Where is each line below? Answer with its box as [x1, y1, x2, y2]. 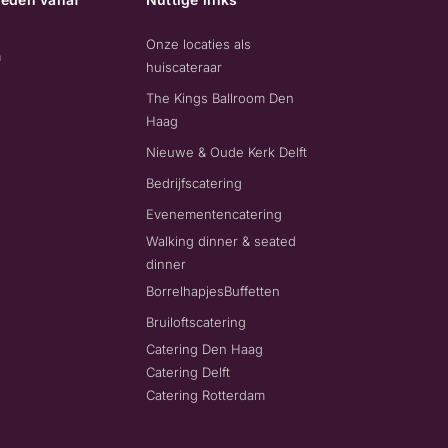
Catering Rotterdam [145, 387, 265, 404]
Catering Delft [145, 364, 230, 381]
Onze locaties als [145, 36, 251, 53]
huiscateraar [145, 59, 222, 76]
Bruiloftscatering [145, 314, 246, 331]
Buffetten [223, 283, 280, 300]
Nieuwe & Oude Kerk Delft [145, 144, 307, 161]
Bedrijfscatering [145, 175, 242, 192]
